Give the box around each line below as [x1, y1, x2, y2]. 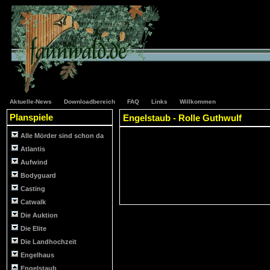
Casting [20, 185, 45, 192]
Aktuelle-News [10, 98, 52, 105]
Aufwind [20, 159, 48, 166]
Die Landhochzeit [20, 238, 77, 245]
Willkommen [180, 98, 216, 105]
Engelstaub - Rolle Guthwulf [123, 113, 242, 123]
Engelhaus [20, 251, 54, 259]
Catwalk [20, 198, 46, 206]
